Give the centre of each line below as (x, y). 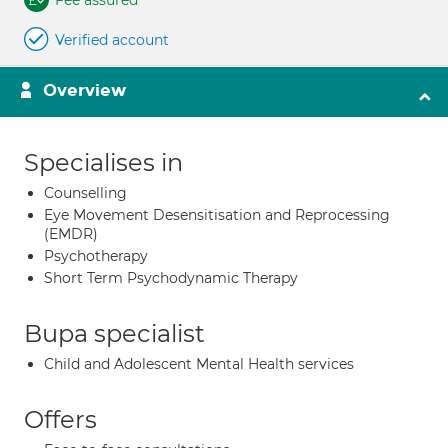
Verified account (112, 40)
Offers (60, 419)
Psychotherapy (96, 256)
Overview (84, 90)
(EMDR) (71, 234)
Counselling (85, 193)
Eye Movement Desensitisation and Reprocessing (217, 215)
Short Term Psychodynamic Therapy (171, 278)
